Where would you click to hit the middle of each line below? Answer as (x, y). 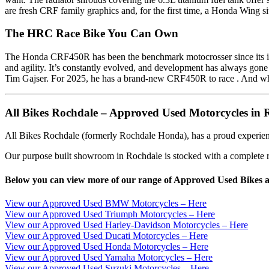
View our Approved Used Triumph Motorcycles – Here (110, 214)
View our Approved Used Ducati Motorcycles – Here (106, 235)
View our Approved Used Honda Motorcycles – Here (107, 246)
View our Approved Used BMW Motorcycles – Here (106, 203)
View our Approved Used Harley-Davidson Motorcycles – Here (126, 225)
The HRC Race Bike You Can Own (92, 34)
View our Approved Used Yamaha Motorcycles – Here (109, 257)
